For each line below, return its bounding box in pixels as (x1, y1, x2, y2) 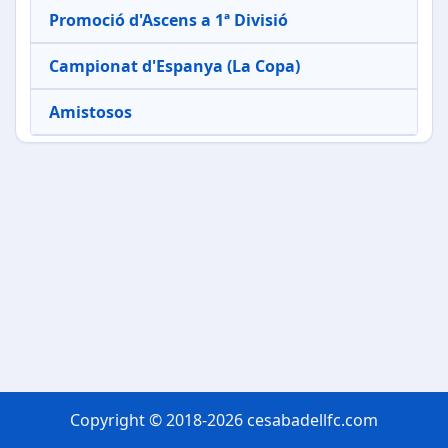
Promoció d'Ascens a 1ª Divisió (49, 9, 288, 32)
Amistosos (49, 101, 132, 124)
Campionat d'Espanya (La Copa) (49, 55, 300, 78)
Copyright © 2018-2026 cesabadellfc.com (70, 409, 378, 431)
